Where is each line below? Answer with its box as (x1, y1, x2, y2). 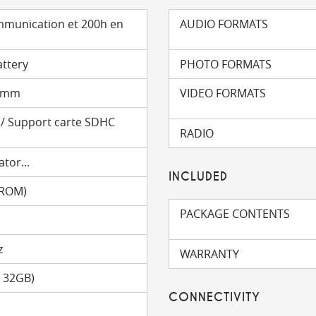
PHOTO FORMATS (180, 56, 272, 72)
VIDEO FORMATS (180, 85, 266, 101)
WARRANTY (180, 246, 239, 262)
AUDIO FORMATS (180, 16, 268, 32)
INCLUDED (169, 169, 228, 184)
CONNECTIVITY (169, 290, 260, 305)
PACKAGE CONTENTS (180, 206, 290, 221)
